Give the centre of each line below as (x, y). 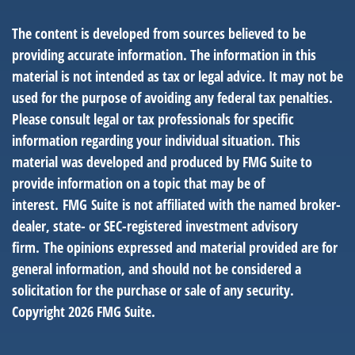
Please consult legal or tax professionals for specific (153, 119)
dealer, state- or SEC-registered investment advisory (155, 226)
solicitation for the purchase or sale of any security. (153, 290)
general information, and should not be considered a (157, 269)
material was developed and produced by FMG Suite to (162, 162)
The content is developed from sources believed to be (159, 33)
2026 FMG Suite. (112, 311)
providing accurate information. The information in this (164, 55)
